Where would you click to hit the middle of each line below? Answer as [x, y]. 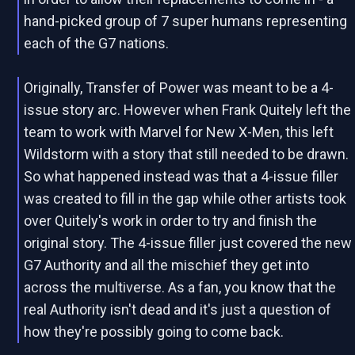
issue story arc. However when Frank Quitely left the [188, 110]
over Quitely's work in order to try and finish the [171, 221]
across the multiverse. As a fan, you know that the [180, 287]
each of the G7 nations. [97, 43]
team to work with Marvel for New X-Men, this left [179, 132]
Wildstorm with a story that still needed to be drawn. [187, 154]
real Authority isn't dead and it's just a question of [178, 309]
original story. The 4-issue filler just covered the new [188, 243]
